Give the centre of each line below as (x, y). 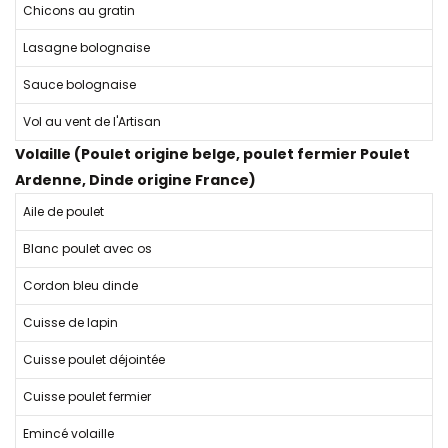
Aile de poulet (63, 211)
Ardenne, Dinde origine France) (135, 180)
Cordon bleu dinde (80, 285)
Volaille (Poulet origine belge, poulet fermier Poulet (212, 154)
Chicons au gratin (79, 10)
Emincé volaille (68, 433)
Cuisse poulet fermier (87, 396)
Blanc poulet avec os (87, 248)
